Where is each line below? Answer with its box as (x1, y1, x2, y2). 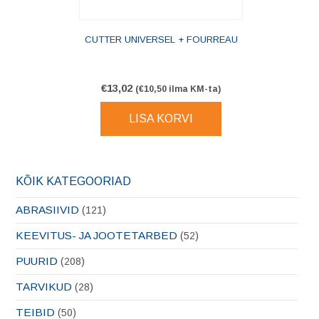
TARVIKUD (16, 281, 72, 293)
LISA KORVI (129, 113, 194, 125)
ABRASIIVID (16, 204, 79, 216)
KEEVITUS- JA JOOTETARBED (16, 229, 177, 242)
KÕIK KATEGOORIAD (16, 175, 131, 188)
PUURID (16, 255, 58, 268)
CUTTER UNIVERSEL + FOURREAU (84, 34, 238, 46)
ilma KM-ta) (167, 84, 221, 95)
